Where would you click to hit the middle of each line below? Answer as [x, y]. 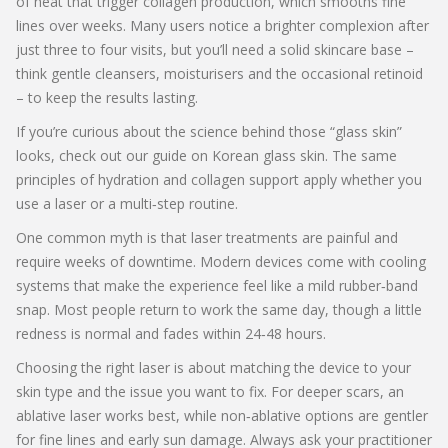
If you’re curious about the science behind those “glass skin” [209, 131]
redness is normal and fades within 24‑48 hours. [171, 333]
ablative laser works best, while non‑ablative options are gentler [222, 415]
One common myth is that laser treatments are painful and [207, 237]
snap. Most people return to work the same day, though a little [219, 309]
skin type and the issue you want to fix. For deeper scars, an [210, 391]
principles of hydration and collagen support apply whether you [219, 179]
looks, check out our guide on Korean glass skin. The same [206, 155]
